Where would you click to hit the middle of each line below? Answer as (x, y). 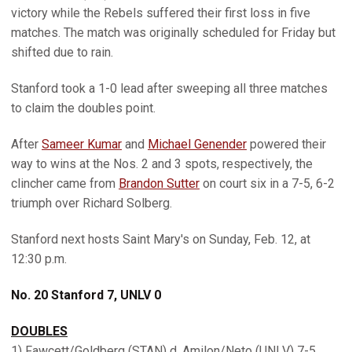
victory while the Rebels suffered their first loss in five (161, 13)
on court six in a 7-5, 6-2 (267, 183)
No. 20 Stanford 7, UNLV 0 (86, 295)
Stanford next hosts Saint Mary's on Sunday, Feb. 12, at (161, 239)
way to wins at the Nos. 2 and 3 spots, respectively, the (162, 164)
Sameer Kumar (82, 144)
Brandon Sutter (159, 183)
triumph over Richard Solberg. (92, 203)
